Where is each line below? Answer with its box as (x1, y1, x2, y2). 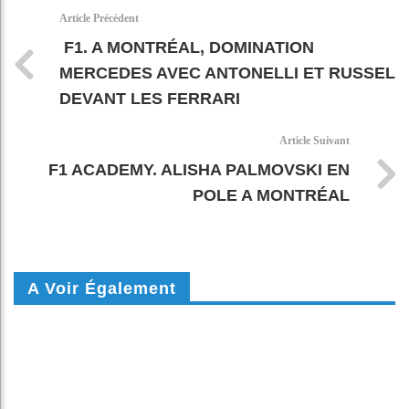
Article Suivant (279, 133, 350, 147)
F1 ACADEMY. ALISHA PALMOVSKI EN (48, 160, 350, 179)
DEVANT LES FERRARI (59, 89, 240, 108)
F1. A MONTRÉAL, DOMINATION (59, 37, 314, 57)
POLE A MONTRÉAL (193, 185, 350, 204)
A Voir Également (27, 278, 176, 298)
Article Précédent (59, 11, 139, 25)
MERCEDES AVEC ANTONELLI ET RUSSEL (59, 63, 395, 82)
